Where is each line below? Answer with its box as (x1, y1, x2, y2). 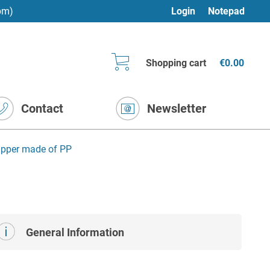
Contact (20, 101, 63, 116)
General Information (25, 226, 124, 239)
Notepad (207, 5, 245, 17)
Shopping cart (146, 57, 206, 69)
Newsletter (146, 101, 206, 116)
